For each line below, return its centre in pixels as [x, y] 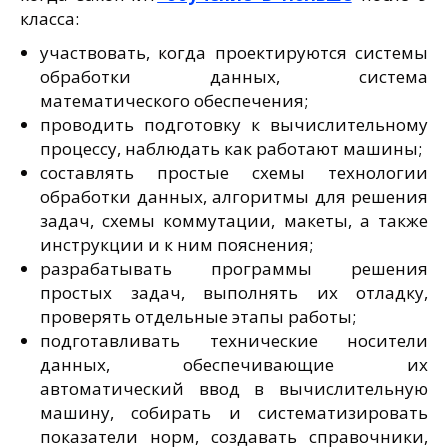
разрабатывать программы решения [234, 268]
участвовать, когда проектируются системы [234, 52]
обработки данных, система [234, 76]
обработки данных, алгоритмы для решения [234, 196]
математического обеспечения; [174, 100]
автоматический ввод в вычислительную [234, 388]
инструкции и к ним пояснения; [176, 244]
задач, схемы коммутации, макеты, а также [234, 220]
